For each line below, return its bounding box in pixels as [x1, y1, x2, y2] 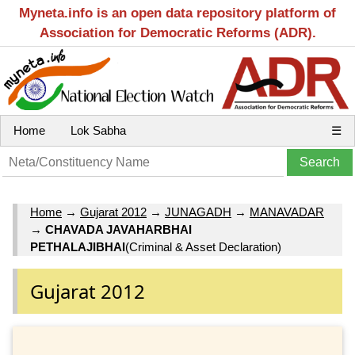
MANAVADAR [250, 205, 324, 219]
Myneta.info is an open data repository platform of [19, 6, 336, 21]
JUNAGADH [165, 205, 231, 219]
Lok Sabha [71, 124, 126, 137]
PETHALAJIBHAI [30, 240, 125, 254]
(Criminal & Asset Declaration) [125, 240, 281, 254]
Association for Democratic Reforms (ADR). [39, 25, 316, 40]
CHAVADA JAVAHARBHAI [45, 223, 192, 237]
